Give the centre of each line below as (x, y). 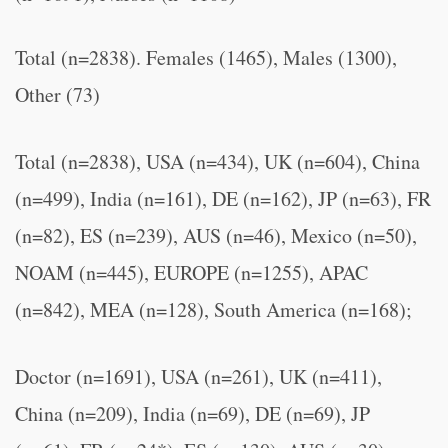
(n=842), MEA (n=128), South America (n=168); (213, 309)
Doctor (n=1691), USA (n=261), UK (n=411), (198, 376)
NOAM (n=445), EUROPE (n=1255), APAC (191, 272)
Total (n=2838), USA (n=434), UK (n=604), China (217, 161)
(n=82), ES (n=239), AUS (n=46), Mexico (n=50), (216, 235)
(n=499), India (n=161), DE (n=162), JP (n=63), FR (223, 198)
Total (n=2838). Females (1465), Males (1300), (206, 57)
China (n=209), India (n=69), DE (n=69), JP (192, 413)
